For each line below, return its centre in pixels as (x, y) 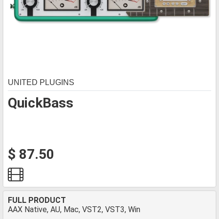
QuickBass (41, 103)
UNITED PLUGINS (41, 82)
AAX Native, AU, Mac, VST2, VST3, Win (74, 209)
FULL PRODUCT (37, 200)
